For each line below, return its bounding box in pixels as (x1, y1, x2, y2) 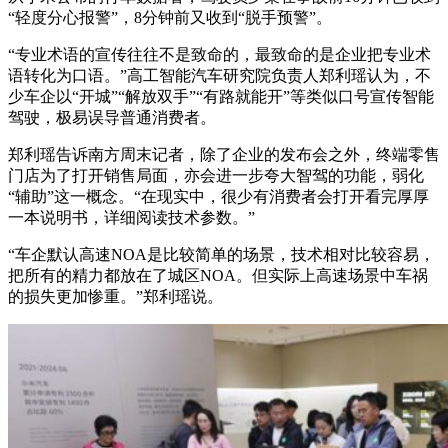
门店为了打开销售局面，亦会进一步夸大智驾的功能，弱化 (8, 167, 424, 185)
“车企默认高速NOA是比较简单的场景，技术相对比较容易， (8, 246, 435, 264)
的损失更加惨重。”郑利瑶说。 (8, 288, 223, 306)
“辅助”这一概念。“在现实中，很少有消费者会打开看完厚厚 (8, 188, 429, 206)
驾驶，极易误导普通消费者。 (8, 109, 216, 127)
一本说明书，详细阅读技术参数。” (8, 209, 255, 227)
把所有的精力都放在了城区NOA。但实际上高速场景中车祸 (8, 267, 428, 285)
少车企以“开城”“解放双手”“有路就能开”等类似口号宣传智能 (8, 88, 434, 106)
